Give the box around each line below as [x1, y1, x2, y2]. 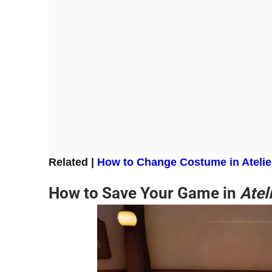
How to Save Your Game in [49, 183, 240, 202]
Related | [49, 155, 97, 168]
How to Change [97, 155, 177, 168]
